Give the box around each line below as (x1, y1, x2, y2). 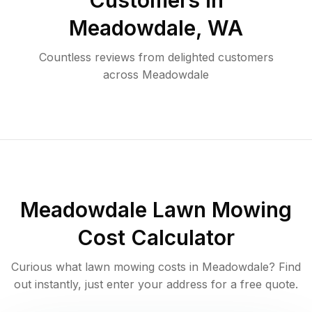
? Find (269, 260, 301, 274)
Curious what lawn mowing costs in (11, 260, 202, 274)
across (103, 68, 139, 82)
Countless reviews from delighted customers (38, 50, 274, 65)
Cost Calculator (77, 225, 235, 251)
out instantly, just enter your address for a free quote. (14, 277, 298, 292)
